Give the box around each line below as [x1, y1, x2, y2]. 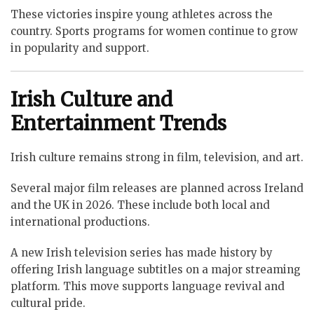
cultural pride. [11, 296, 86, 310]
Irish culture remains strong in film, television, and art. [11, 150, 303, 164]
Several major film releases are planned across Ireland [11, 181, 303, 195]
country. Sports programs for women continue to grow [11, 25, 298, 39]
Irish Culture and [11, 86, 172, 112]
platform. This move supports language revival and [11, 279, 285, 293]
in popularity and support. [11, 41, 149, 55]
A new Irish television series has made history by [11, 245, 273, 259]
